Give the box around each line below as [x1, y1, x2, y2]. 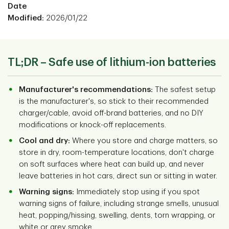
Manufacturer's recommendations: [19, 86, 153, 94]
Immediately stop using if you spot [74, 188, 200, 196]
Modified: [8, 14, 44, 22]
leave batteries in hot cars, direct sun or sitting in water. [19, 172, 217, 180]
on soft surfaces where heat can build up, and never [19, 161, 204, 169]
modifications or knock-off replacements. [19, 121, 166, 129]
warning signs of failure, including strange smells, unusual [19, 200, 219, 208]
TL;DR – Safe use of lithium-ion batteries [8, 57, 216, 68]
